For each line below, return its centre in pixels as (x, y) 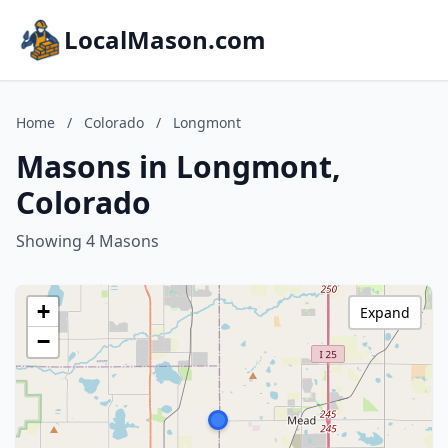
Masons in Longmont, (178, 166)
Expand (385, 312)
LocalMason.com (165, 39)
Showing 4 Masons (87, 241)
